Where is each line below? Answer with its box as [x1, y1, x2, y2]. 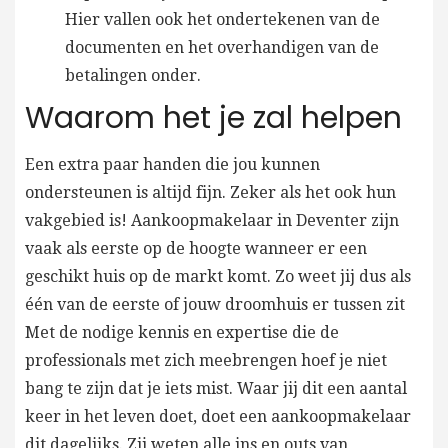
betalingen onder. [65, 65, 201, 85]
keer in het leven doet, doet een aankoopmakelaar [25, 406, 411, 426]
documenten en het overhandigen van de [65, 37, 379, 57]
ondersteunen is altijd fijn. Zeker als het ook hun [25, 182, 396, 202]
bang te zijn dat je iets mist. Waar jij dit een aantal [25, 378, 407, 398]
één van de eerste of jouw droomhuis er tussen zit [25, 294, 405, 314]
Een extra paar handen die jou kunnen [25, 154, 320, 174]
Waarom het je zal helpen [25, 96, 402, 139]
